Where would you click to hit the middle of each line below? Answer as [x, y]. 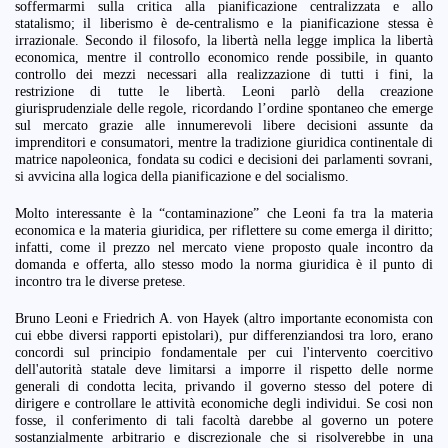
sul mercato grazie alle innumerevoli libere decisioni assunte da [224, 125]
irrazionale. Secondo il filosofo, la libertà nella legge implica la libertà [224, 40]
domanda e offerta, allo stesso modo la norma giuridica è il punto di [224, 264]
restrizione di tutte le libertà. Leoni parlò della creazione [224, 91]
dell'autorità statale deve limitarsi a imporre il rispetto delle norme [224, 369]
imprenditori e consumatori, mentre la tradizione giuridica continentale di [224, 142]
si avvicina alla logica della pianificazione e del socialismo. [182, 176]
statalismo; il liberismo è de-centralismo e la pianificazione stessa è [224, 23]
